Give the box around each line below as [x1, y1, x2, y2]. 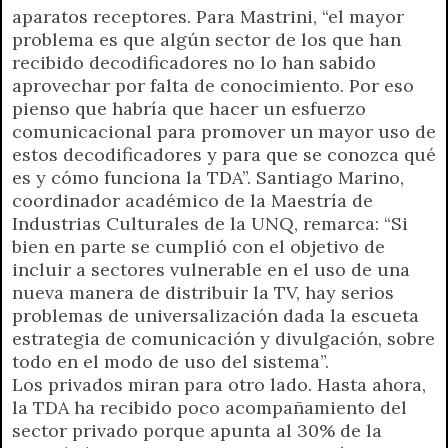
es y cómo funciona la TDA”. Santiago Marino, [12, 165, 404, 189]
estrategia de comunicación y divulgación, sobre [12, 326, 435, 350]
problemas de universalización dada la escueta [12, 303, 419, 327]
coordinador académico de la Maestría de [12, 188, 373, 212]
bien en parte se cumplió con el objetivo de [12, 234, 385, 258]
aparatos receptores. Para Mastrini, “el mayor [12, 4, 404, 28]
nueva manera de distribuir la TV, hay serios [12, 280, 394, 304]
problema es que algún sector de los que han [12, 27, 401, 51]
